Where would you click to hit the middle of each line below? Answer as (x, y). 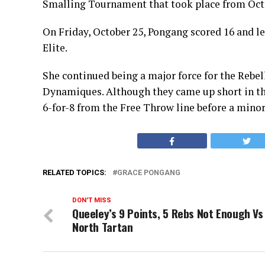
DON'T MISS (92, 201)
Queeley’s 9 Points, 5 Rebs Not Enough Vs (168, 214)
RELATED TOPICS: (75, 173)
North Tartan (103, 227)
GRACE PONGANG (149, 173)
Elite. (55, 48)
